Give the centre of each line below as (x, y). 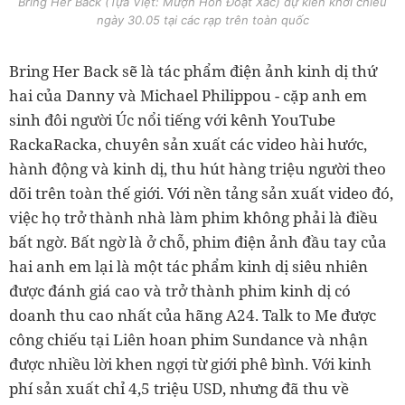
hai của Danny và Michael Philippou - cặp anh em (188, 96)
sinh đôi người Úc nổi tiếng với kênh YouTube (172, 120)
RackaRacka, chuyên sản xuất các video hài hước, (188, 145)
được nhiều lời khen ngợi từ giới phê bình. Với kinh (190, 364)
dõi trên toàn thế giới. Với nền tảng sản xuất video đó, (201, 193)
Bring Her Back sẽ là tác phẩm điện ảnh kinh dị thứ (193, 71)
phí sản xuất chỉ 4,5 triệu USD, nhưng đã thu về (179, 389)
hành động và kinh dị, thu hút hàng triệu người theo (198, 169)
